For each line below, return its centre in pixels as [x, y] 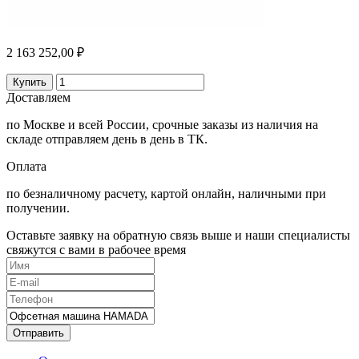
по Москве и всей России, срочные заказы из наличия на [162, 125]
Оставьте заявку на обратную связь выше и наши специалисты [178, 236]
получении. [38, 208]
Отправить [38, 333]
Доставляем [38, 98]
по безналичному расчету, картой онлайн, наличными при [166, 194]
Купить [30, 83]
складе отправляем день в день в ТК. [107, 139]
